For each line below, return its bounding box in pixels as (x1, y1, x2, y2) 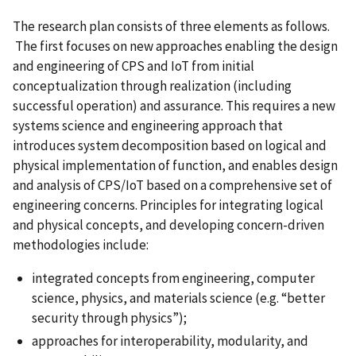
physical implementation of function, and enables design (13, 156, 338, 174)
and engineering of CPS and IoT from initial (13, 56, 254, 75)
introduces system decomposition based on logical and (13, 136, 327, 154)
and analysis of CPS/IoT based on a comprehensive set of (13, 176, 332, 194)
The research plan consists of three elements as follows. (13, 17, 330, 35)
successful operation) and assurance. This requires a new (13, 96, 335, 114)
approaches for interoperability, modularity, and (32, 332, 308, 350)
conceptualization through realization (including (13, 76, 292, 95)
